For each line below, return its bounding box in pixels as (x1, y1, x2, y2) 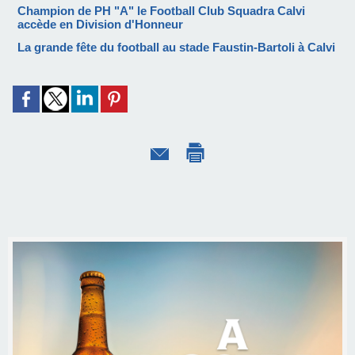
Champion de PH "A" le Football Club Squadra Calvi (17, 3, 305, 17)
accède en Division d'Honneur (17, 17, 183, 31)
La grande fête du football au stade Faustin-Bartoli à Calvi (17, 40, 335, 54)
